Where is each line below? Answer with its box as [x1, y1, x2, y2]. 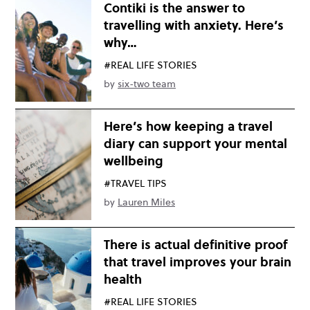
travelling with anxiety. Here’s [104, 17, 284, 34]
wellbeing [104, 152, 163, 170]
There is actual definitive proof [104, 236, 287, 253]
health [104, 271, 142, 288]
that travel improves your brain [104, 253, 291, 271]
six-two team [118, 77, 176, 91]
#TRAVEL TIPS [104, 176, 167, 190]
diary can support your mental [104, 135, 287, 152]
